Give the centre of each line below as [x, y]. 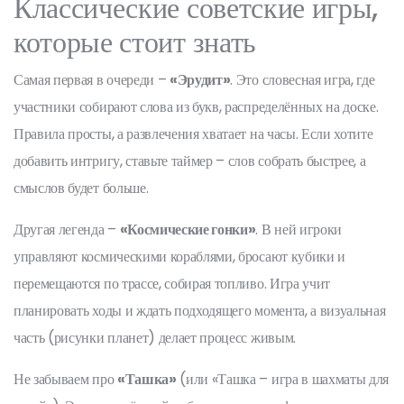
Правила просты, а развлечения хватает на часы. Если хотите [193, 134]
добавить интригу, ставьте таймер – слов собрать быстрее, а [190, 161]
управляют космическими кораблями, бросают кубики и [179, 257]
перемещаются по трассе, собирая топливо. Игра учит [172, 284]
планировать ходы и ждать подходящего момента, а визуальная [200, 311]
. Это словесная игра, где [303, 80]
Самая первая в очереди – [92, 80]
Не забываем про [65, 379]
